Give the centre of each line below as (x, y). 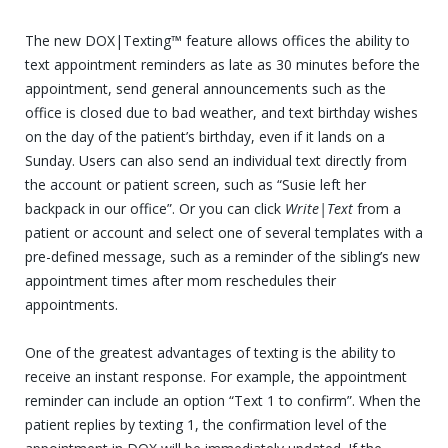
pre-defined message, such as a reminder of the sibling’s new (222, 256)
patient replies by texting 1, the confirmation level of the (206, 424)
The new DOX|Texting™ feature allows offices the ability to (217, 40)
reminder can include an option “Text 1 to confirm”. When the (223, 400)
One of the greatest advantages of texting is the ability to (210, 352)
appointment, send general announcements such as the (205, 88)
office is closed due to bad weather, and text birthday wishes (221, 112)
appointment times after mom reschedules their (180, 280)
